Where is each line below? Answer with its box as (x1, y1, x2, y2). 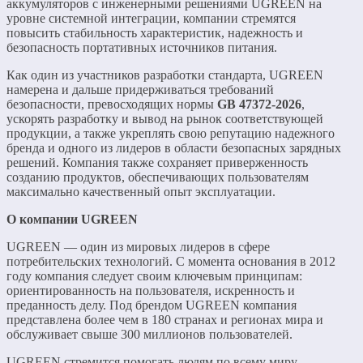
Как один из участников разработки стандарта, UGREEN (6, 68, 323, 83)
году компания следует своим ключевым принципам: (6, 269, 302, 284)
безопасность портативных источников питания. (6, 41, 277, 55)
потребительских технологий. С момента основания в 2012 (6, 254, 335, 269)
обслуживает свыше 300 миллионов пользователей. (6, 327, 293, 342)
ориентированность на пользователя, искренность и (6, 284, 295, 298)
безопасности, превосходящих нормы (6, 97, 217, 112)
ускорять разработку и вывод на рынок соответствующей (6, 112, 323, 126)
